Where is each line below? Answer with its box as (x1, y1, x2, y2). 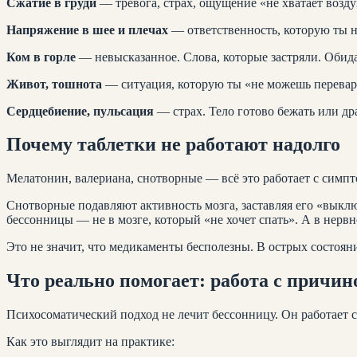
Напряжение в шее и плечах (6, 22, 168, 37)
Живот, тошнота (6, 76, 102, 91)
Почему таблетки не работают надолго (6, 134, 340, 155)
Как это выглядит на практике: (6, 335, 175, 349)
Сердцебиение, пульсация (6, 104, 154, 118)
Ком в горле (6, 49, 76, 64)
